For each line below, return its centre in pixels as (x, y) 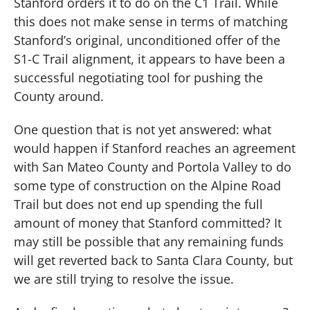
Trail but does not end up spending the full (138, 204)
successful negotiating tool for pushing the (138, 78)
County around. (59, 97)
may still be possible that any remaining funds (149, 242)
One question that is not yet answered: (127, 130)
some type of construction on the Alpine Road (147, 186)
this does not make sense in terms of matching (151, 22)
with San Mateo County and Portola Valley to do (153, 167)
